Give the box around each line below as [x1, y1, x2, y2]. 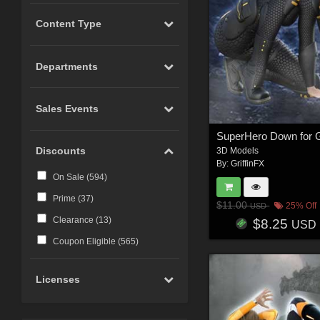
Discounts [36, 145, 86, 157]
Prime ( [52, 194, 81, 204]
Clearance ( [52, 215, 99, 226]
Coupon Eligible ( [52, 236, 121, 247]
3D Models [216, 145, 259, 156]
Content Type [36, 18, 102, 30]
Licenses [36, 273, 81, 285]
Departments [36, 60, 99, 72]
